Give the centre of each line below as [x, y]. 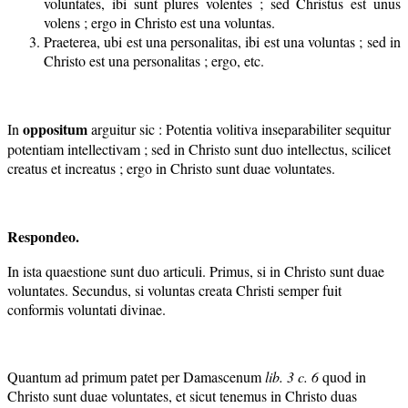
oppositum [55, 128]
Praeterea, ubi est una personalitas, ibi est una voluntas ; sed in [222, 41]
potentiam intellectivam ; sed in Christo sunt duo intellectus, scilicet [199, 148]
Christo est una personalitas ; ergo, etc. [154, 60]
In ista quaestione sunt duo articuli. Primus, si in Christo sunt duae [196, 270]
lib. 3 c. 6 [292, 376]
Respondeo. [43, 236]
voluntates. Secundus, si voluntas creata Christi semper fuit [174, 290]
